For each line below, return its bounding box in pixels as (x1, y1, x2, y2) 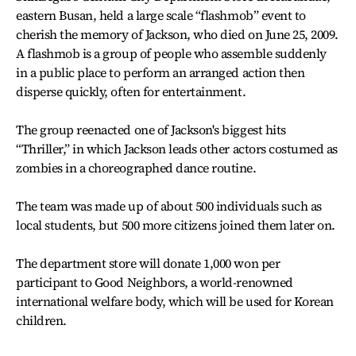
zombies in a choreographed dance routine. (16, 159, 257, 176)
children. (16, 311, 67, 329)
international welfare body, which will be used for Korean (16, 292, 334, 310)
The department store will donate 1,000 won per (16, 254, 281, 272)
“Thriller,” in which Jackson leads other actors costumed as (16, 140, 338, 157)
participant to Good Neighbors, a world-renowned (16, 273, 293, 291)
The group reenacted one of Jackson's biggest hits (16, 121, 286, 138)
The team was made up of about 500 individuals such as (16, 197, 322, 215)
